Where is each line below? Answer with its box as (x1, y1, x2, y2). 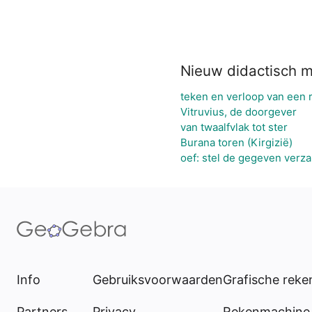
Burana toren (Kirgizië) (180, 136, 292, 149)
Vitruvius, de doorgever (180, 105, 297, 118)
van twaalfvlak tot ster (180, 120, 288, 134)
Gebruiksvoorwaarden (93, 272, 223, 287)
